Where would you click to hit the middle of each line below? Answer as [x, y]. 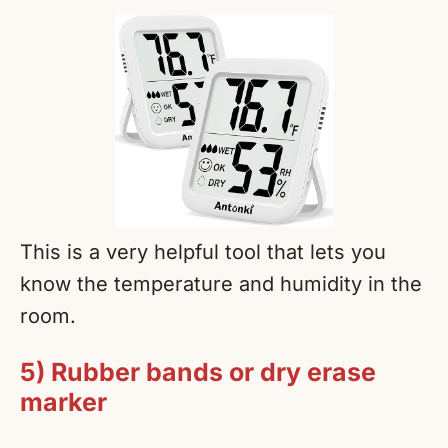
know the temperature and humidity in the [221, 284]
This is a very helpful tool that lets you [203, 252]
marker [63, 402]
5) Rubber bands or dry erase [198, 372]
